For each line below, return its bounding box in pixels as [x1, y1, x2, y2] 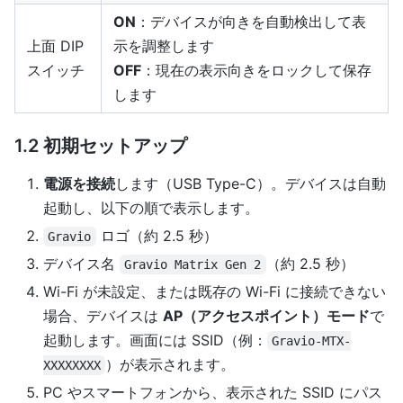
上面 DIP [27, 37, 84, 56]
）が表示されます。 [105, 355, 236, 374]
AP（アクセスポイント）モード [163, 307, 370, 326]
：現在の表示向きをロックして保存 [141, 61, 372, 80]
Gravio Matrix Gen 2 [124, 257, 262, 273]
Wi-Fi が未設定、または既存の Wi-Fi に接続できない [43, 282, 386, 301]
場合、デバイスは [43, 307, 163, 326]
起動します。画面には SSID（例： [43, 331, 267, 350]
